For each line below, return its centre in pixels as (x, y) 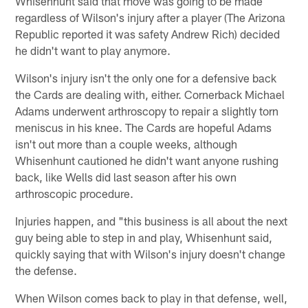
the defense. (46, 270)
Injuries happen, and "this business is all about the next (152, 220)
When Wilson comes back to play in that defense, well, (152, 297)
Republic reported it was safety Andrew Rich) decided (148, 33)
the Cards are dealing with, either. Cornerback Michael (150, 94)
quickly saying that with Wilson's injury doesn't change (151, 253)
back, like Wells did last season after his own (126, 176)
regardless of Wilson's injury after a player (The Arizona (151, 17)
